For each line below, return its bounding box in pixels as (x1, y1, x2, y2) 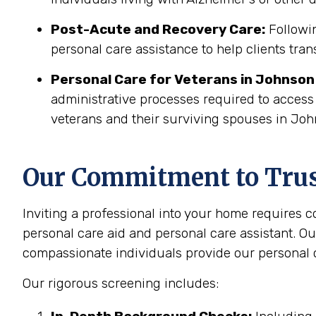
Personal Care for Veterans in (51, 71, 253, 87)
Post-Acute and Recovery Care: (51, 21, 265, 37)
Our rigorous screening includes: (23, 275, 219, 291)
